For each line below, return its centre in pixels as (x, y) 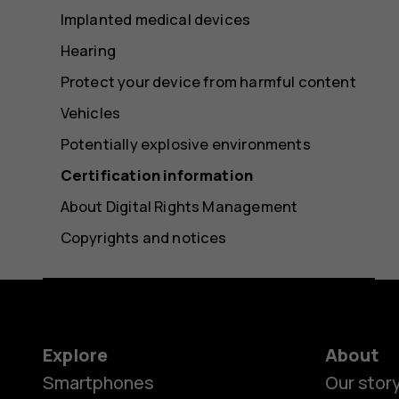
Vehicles (90, 113)
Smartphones (98, 383)
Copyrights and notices (143, 238)
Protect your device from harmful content (208, 82)
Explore (75, 355)
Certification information (157, 175)
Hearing (88, 51)
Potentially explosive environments (185, 144)
